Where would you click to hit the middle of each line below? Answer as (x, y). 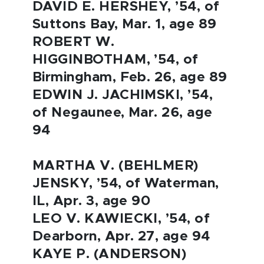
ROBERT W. (74, 42)
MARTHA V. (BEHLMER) (115, 166)
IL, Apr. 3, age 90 (92, 201)
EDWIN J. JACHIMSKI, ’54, (123, 95)
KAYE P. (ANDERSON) (110, 254)
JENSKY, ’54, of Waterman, (126, 184)
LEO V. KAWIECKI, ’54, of (121, 219)
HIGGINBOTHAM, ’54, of (115, 60)
